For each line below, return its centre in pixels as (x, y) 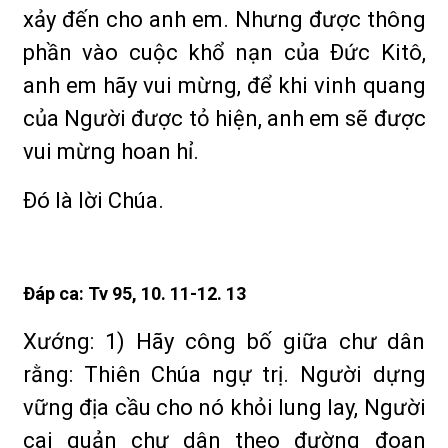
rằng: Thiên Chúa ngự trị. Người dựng (224, 374)
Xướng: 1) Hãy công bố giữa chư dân (224, 341)
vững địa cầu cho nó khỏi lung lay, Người (224, 407)
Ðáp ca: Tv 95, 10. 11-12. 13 (134, 293)
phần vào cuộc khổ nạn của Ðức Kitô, (224, 52)
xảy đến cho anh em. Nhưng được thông (224, 19)
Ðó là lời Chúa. (93, 200)
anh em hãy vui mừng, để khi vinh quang (224, 85)
